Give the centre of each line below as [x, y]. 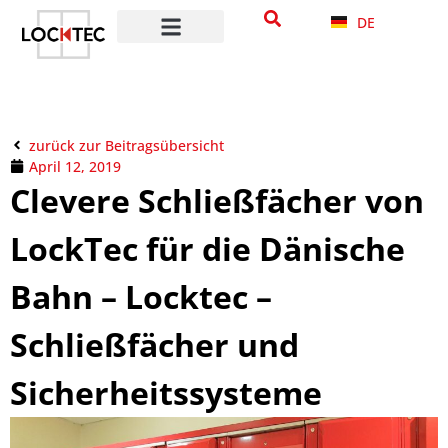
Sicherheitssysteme [166, 392]
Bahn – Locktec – [141, 296]
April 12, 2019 [75, 166]
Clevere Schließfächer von [217, 200]
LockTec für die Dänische [207, 248]
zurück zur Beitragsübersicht [126, 145]
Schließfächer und [154, 344]
